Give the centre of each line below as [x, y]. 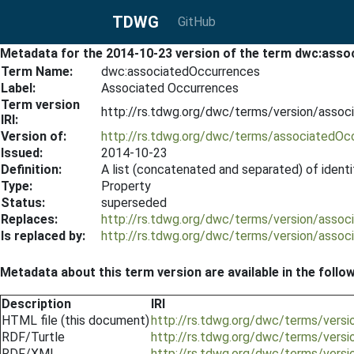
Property [126, 186]
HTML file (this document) [75, 320]
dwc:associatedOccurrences [181, 72]
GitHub [197, 22]
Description [36, 304]
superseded [134, 203]
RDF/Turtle [33, 337]
